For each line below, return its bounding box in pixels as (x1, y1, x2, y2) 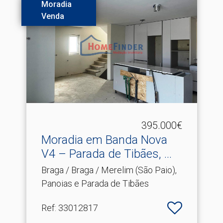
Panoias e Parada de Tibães (41, 178, 149, 189)
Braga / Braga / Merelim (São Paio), (41, 164, 177, 175)
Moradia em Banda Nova (41, 132, 167, 147)
